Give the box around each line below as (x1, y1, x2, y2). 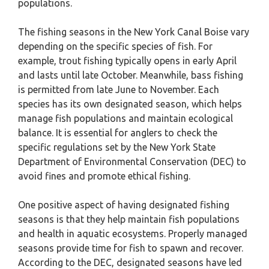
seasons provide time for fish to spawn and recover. (18, 243, 243, 253)
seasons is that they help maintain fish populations (18, 214, 240, 225)
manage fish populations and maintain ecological (18, 113, 233, 124)
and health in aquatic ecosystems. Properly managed (18, 228, 247, 239)
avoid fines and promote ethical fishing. (18, 171, 190, 181)
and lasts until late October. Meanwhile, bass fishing (18, 70, 243, 80)
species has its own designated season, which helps (18, 98, 242, 109)
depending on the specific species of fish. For (18, 41, 213, 52)
